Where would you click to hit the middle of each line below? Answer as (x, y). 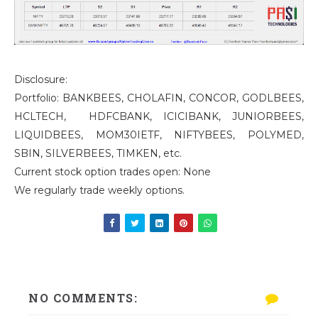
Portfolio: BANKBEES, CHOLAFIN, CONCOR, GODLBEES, (159, 98)
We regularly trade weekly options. (99, 190)
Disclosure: (41, 79)
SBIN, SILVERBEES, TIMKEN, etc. (98, 153)
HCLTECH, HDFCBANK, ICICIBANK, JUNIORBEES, (159, 116)
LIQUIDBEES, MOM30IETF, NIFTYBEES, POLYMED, (159, 135)
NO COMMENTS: (83, 297)
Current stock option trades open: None (113, 171)
